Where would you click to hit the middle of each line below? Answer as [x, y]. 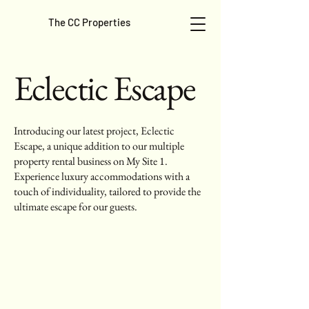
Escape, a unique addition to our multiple [99, 146]
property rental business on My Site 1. [91, 161]
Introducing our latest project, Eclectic [94, 131]
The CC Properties [89, 22]
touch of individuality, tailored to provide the [107, 191]
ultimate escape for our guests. [76, 207]
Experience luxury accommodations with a [102, 176]
